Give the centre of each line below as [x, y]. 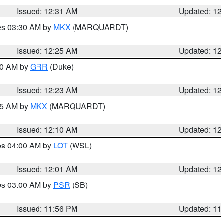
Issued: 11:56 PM [47, 208]
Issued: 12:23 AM [47, 90]
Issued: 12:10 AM [47, 129]
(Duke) [61, 66]
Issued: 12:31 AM [47, 11]
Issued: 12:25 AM [47, 51]
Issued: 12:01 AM [47, 169]
